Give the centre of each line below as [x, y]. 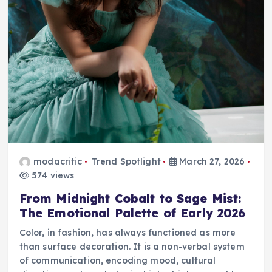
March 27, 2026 [211, 161]
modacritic [58, 161]
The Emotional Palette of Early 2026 [132, 213]
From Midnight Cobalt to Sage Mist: [130, 198]
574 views [52, 175]
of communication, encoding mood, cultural [117, 260]
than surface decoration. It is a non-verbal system [132, 246]
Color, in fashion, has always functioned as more [127, 232]
